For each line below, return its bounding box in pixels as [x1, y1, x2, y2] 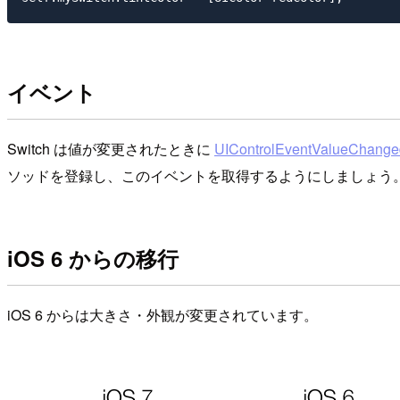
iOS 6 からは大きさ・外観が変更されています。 [7, 304, 318, 325]
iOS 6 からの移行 [7, 242, 179, 273]
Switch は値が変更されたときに [7, 137, 214, 159]
